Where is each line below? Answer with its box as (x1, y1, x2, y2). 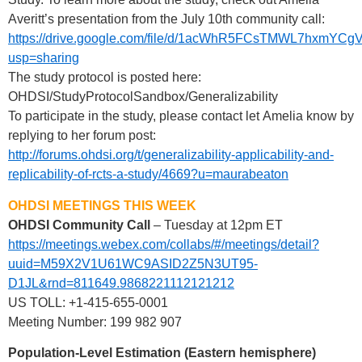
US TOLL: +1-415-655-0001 (8, 295, 168, 309)
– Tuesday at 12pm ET (150, 217, 283, 232)
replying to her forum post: (8, 128, 156, 143)
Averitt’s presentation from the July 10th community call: (8, 12, 325, 27)
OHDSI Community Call (8, 217, 150, 232)
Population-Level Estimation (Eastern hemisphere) (8, 346, 316, 360)
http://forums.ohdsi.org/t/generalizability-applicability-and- (8, 148, 334, 162)
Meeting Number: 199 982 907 (8, 314, 182, 329)
